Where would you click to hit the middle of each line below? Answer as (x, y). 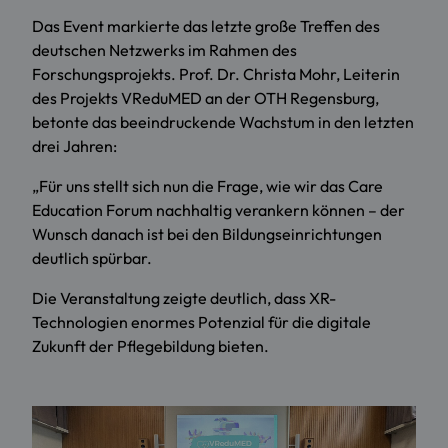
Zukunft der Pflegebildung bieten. (150, 346)
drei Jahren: (74, 146)
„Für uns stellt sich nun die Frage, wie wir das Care (207, 186)
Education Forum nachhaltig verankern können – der (218, 210)
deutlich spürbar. (92, 258)
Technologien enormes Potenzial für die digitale (201, 322)
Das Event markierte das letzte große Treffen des (206, 26)
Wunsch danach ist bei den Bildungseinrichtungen (207, 234)
